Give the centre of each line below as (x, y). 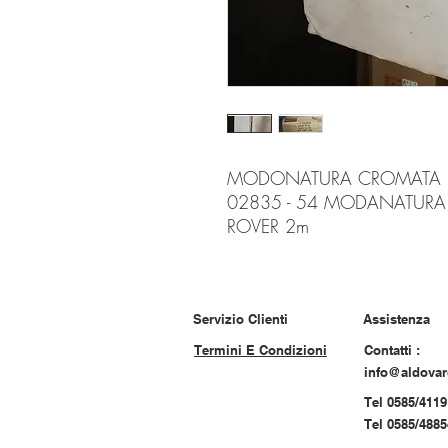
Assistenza (396, 319)
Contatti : (392, 350)
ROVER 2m (268, 226)
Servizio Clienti (240, 319)
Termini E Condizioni (260, 350)
